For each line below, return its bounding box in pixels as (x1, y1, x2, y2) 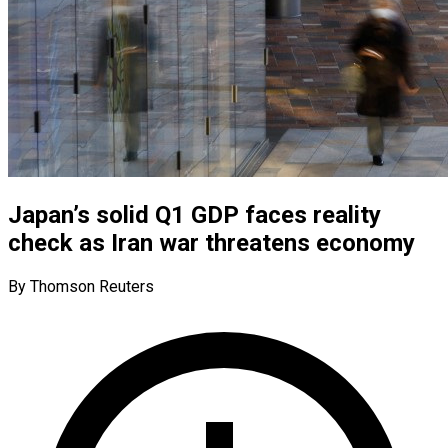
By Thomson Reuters (8, 276, 154, 296)
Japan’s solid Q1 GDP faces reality (8, 200, 381, 229)
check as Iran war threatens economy (8, 228, 415, 257)
